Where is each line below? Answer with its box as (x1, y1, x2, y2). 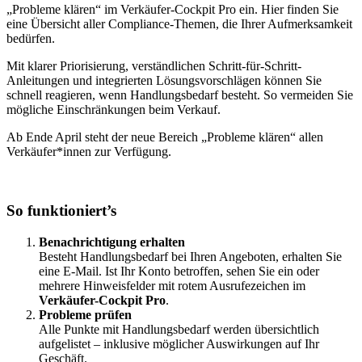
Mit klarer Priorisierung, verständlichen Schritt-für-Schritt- (6, 59, 301, 74)
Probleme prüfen (39, 307, 132, 322)
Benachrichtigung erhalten (39, 234, 185, 249)
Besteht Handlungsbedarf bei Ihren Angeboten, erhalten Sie (39, 249, 342, 263)
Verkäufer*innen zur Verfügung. (6, 145, 171, 159)
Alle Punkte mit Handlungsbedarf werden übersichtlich (39, 322, 319, 336)
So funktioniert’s (6, 201, 116, 219)
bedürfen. (6, 32, 58, 46)
